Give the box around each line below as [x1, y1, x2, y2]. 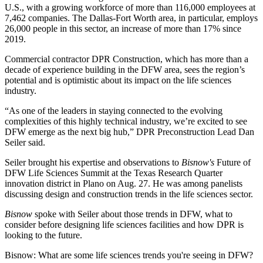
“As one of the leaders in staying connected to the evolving [5, 106, 222, 116]
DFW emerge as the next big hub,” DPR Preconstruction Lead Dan [5, 127, 254, 137]
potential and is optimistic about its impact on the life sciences [5, 75, 231, 86]
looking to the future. [5, 230, 82, 241]
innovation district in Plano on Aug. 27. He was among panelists [5, 178, 242, 189]
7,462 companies [5, 13, 68, 23]
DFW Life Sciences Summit [5, 168, 109, 178]
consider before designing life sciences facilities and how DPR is [5, 220, 244, 230]
